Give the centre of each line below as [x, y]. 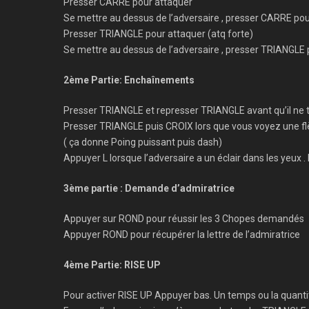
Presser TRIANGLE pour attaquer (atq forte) [158, 34]
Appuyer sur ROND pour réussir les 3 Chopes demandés [184, 219]
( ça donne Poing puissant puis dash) [143, 142]
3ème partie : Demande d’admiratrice [149, 188]
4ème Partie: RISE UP [112, 265]
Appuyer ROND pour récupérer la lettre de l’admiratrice [182, 235]
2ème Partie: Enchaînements [129, 80]
